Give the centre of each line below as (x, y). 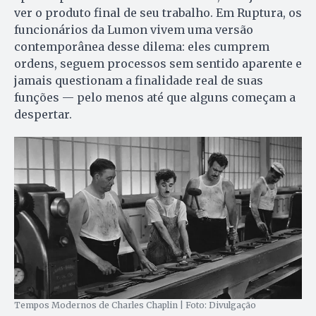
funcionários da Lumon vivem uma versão (134, 30)
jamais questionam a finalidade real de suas (139, 81)
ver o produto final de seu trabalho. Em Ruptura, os (158, 13)
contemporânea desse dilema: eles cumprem (142, 47)
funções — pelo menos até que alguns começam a (155, 98)
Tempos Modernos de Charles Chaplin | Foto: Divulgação (135, 305)
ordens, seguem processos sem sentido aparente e (158, 64)
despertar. (43, 115)
